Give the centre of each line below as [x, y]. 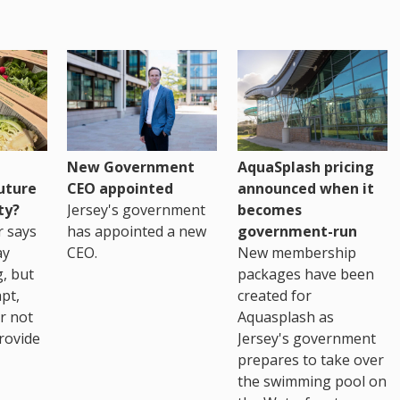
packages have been [305, 274]
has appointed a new [137, 231]
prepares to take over [310, 359]
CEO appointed [121, 188]
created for [274, 295]
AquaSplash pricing [305, 167]
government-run [297, 231]
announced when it [305, 188]
